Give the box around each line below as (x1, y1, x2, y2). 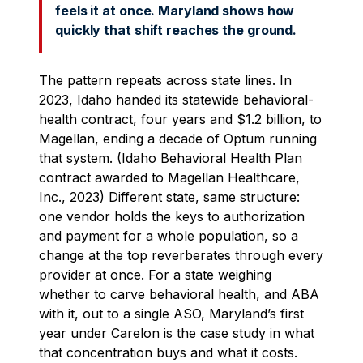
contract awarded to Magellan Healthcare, (39, 169, 300, 186)
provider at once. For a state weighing (39, 266, 271, 283)
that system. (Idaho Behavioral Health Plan (39, 149, 302, 166)
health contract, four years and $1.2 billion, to (39, 110, 322, 127)
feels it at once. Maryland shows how (55, 2, 295, 19)
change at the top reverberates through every (39, 246, 323, 263)
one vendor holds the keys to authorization (39, 207, 305, 224)
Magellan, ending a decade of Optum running (39, 130, 317, 147)
